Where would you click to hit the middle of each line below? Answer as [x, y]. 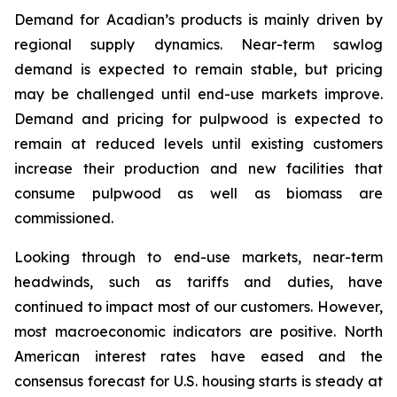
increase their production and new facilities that [198, 168]
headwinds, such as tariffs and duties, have [198, 282]
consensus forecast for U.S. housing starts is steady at [198, 381]
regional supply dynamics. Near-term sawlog [198, 44]
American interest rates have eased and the [198, 356]
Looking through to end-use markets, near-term [198, 257]
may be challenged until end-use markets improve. [198, 94]
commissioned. [64, 218]
